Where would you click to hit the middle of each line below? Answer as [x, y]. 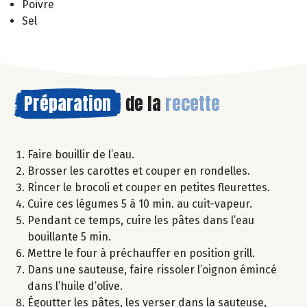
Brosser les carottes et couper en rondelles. [139, 171]
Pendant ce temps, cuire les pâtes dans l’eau [141, 220]
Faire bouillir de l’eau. [81, 154]
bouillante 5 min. [69, 236]
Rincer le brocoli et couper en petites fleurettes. [149, 187]
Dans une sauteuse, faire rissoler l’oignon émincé [152, 269]
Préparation [67, 103]
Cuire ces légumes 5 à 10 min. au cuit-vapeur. [140, 204]
